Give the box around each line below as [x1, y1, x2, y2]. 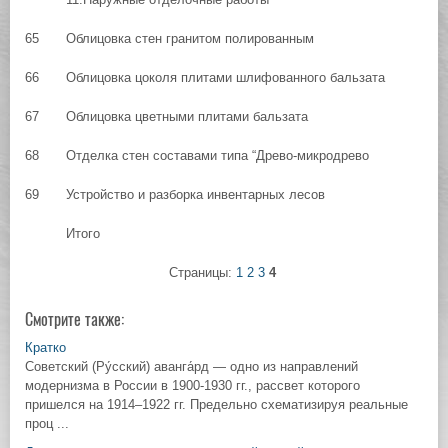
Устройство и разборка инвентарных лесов [66, 187, 325, 202]
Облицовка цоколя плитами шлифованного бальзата [66, 70, 385, 85]
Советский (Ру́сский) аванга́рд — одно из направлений [25, 359, 358, 374]
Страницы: [168, 265, 236, 280]
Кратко [25, 340, 66, 355]
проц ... [25, 416, 69, 431]
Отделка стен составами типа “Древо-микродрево [66, 148, 369, 163]
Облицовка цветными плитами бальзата [66, 109, 308, 124]
